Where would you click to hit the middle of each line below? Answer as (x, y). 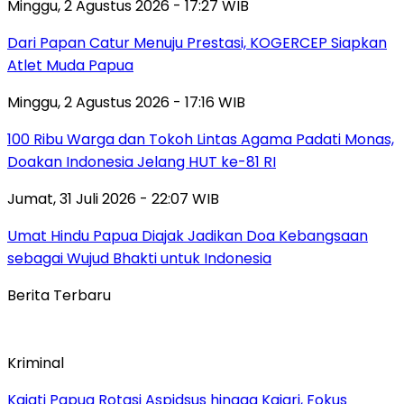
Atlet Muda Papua (70, 65)
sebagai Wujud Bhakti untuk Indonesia (139, 258)
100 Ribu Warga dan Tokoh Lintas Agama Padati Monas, (201, 139)
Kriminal (36, 363)
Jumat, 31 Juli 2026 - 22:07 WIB (113, 198)
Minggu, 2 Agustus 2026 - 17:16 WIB (126, 102)
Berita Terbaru (59, 295)
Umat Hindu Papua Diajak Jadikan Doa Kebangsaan (188, 235)
